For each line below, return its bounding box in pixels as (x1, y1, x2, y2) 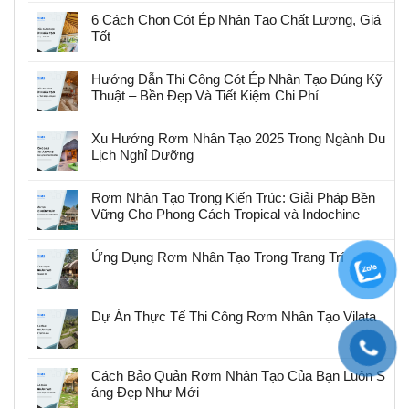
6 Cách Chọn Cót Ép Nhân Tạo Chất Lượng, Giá (91, 12, 381, 28)
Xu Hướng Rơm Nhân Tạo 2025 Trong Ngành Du (91, 131, 385, 147)
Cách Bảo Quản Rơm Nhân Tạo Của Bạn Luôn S (91, 368, 385, 384)
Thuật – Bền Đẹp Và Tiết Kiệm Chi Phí (91, 88, 319, 104)
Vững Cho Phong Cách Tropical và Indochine (91, 206, 360, 223)
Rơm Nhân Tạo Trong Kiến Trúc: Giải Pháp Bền (91, 190, 375, 206)
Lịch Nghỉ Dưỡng (91, 147, 194, 163)
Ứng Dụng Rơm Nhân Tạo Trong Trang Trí (91, 249, 344, 266)
